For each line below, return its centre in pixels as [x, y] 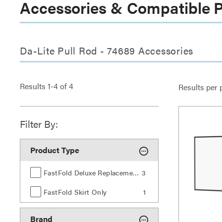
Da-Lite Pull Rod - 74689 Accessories [107, 51]
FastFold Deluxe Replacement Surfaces [136, 173]
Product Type [55, 150]
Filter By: [39, 124]
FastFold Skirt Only [75, 192]
